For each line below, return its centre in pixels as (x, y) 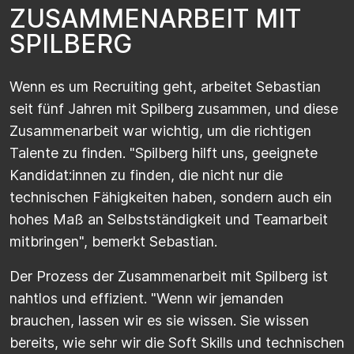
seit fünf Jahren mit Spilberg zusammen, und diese (174, 108)
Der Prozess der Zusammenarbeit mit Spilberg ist (169, 276)
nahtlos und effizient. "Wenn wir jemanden (147, 298)
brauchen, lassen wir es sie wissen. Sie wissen (159, 320)
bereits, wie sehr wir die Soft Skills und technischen (177, 342)
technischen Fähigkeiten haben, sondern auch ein (171, 197)
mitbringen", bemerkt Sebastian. (113, 241)
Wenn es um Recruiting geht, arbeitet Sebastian (165, 86)
